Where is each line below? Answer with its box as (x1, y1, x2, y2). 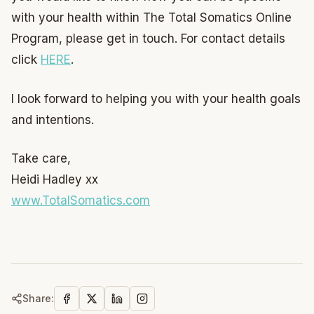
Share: (22, 292, 54, 304)
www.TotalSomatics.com (11, 193, 150, 207)
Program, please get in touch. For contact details (11, 32, 285, 46)
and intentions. (11, 112, 94, 127)
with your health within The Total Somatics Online (11, 11, 292, 25)
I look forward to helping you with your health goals (11, 91, 301, 106)
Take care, (11, 151, 71, 165)
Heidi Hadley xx (11, 172, 98, 186)
